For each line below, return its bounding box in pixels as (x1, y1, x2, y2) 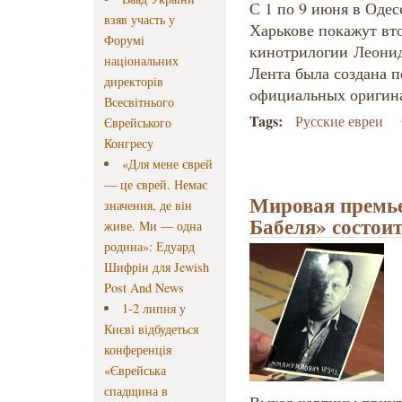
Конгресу (104, 135, 153, 153)
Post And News (104, 279, 184, 297)
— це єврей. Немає (104, 176, 207, 194)
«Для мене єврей (122, 155, 214, 173)
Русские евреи (295, 111, 384, 131)
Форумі (104, 31, 144, 49)
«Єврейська (104, 362, 166, 380)
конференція (104, 341, 171, 359)
